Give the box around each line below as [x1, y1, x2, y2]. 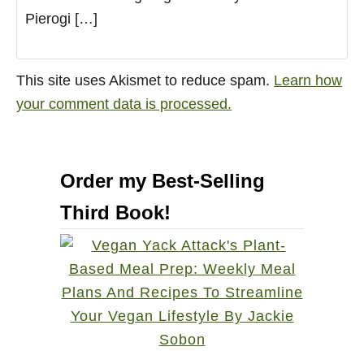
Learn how [274, 71, 342, 89]
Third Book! [60, 201, 171, 223]
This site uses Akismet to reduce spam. [16, 71, 274, 89]
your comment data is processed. [16, 95, 232, 112]
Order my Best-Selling [60, 169, 265, 192]
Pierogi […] [25, 10, 97, 27]
